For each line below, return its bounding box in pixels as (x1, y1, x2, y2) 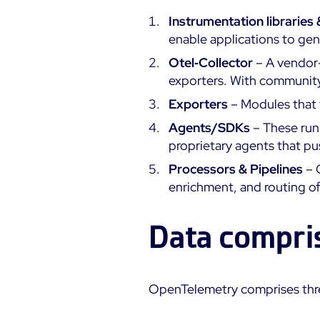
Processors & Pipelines (169, 161, 303, 177)
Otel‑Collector (169, 54, 253, 71)
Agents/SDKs (169, 119, 250, 136)
